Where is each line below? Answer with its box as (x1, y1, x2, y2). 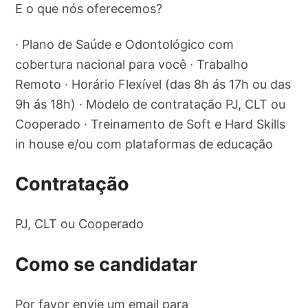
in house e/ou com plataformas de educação (15, 136, 274, 151)
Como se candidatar (15, 252, 198, 276)
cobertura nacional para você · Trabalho (15, 56, 249, 71)
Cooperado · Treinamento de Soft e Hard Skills (15, 116, 286, 131)
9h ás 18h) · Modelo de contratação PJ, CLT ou (15, 96, 286, 111)
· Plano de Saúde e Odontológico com (15, 36, 234, 52)
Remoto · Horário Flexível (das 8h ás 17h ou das (15, 76, 291, 91)
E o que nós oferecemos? (15, 1, 163, 16)
